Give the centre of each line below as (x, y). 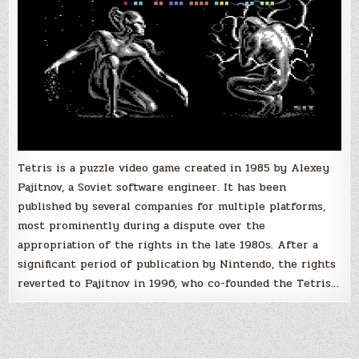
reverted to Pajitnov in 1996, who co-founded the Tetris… (179, 284)
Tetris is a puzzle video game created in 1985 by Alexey (174, 168)
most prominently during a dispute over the (142, 226)
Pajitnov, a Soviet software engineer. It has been (152, 188)
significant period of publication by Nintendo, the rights (177, 264)
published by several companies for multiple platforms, (172, 207)
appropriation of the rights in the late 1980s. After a (168, 245)
